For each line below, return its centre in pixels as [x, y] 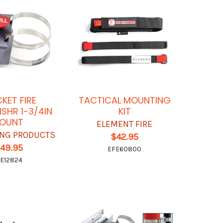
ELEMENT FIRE [125, 124]
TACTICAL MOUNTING [124, 100]
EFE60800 [125, 149]
